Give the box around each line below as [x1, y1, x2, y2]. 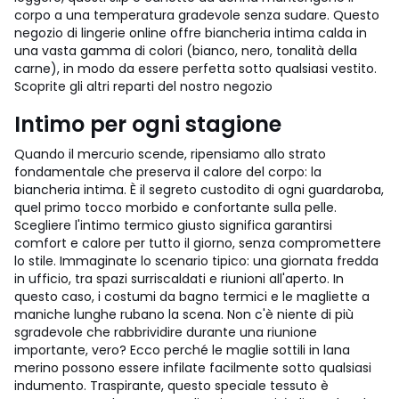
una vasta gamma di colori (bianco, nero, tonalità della [14, 42, 357, 60]
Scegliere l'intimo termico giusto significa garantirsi [14, 216, 332, 234]
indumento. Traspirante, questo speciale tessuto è [14, 377, 329, 395]
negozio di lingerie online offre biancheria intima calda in [14, 24, 367, 42]
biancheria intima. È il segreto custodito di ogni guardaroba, [14, 181, 384, 199]
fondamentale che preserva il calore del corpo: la [14, 163, 322, 181]
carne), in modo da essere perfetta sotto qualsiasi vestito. [14, 60, 377, 77]
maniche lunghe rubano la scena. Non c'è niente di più [14, 305, 354, 323]
